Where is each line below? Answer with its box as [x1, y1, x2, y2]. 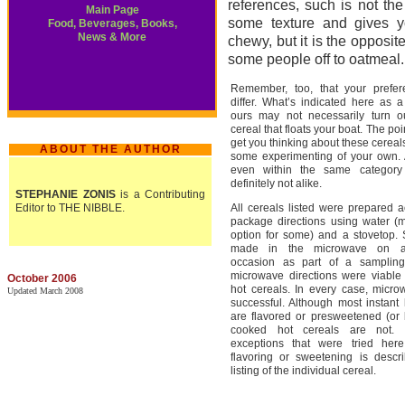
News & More [78, 31, 146, 43]
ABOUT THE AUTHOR [39, 143, 182, 155]
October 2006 [7, 272, 77, 285]
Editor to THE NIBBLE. [15, 202, 125, 214]
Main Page [85, 4, 139, 16]
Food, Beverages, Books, [47, 17, 177, 30]
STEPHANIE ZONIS [15, 188, 120, 201]
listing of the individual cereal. [231, 364, 376, 377]
